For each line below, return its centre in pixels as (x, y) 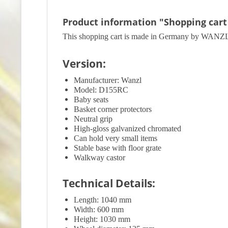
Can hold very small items (116, 138)
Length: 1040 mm (103, 200)
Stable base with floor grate (118, 148)
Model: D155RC (101, 90)
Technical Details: (109, 183)
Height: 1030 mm (102, 219)
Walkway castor (99, 158)
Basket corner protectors (113, 109)
